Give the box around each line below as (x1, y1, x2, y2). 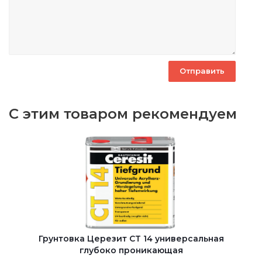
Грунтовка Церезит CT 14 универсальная (39, 233, 224, 244)
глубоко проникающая (80, 244, 183, 256)
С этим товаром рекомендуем (9, 105, 237, 122)
